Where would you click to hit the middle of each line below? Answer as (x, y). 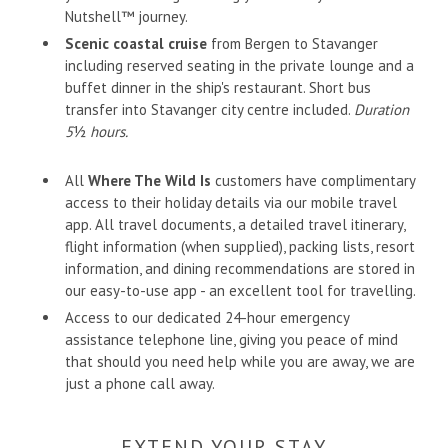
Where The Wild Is (149, 181)
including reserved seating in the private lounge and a (239, 66)
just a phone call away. (140, 384)
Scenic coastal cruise (136, 44)
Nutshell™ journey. (126, 17)
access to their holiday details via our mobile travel (231, 203)
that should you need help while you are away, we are (240, 362)
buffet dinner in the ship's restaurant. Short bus (218, 88)
